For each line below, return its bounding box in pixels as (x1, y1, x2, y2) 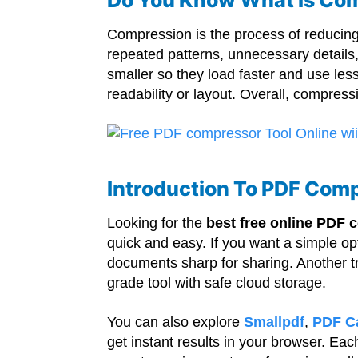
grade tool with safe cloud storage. (107, 275, 327, 292)
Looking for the (107, 215, 207, 232)
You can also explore (107, 314, 245, 331)
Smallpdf (244, 314, 305, 331)
